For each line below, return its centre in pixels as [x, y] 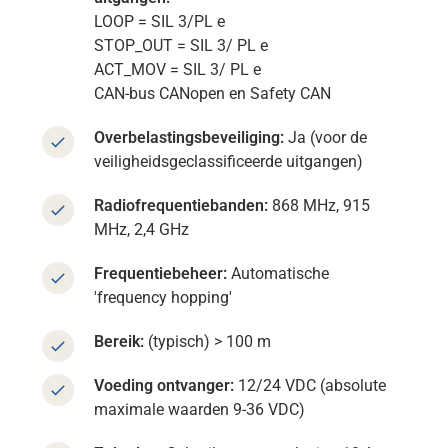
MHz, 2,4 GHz [142, 230]
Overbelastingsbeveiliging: [189, 138]
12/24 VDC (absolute [310, 386]
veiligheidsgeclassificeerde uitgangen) [229, 162]
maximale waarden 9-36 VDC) [200, 410]
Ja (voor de [326, 138]
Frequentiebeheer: [163, 274]
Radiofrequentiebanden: [181, 206]
